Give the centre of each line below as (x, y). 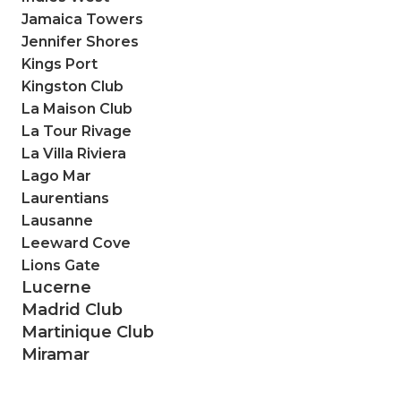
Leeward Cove (76, 243)
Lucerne (56, 287)
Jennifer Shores (80, 41)
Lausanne (57, 220)
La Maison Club (77, 108)
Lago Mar (56, 175)
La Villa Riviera (74, 153)
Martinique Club (88, 332)
